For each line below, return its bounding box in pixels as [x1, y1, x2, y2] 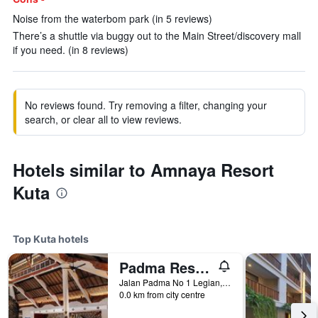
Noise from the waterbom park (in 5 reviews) [13, 11, 212, 26]
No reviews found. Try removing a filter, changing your [25, 98, 267, 112]
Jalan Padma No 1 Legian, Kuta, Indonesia [222, 276, 231, 288]
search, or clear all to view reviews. [25, 112, 182, 126]
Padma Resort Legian [195, 257, 209, 278]
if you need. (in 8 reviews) [13, 43, 128, 57]
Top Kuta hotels [13, 233, 89, 245]
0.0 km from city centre [119, 288, 205, 300]
